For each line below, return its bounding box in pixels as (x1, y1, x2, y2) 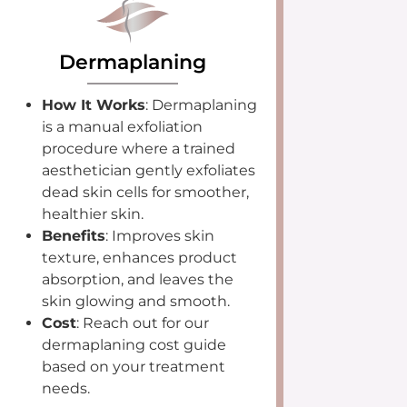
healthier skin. (41, 204, 144, 223)
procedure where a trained (41, 139, 235, 157)
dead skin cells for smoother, (41, 183, 249, 201)
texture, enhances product (41, 248, 237, 266)
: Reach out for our (75, 313, 209, 332)
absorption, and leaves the (41, 270, 233, 288)
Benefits (41, 226, 105, 244)
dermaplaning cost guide (41, 335, 226, 353)
